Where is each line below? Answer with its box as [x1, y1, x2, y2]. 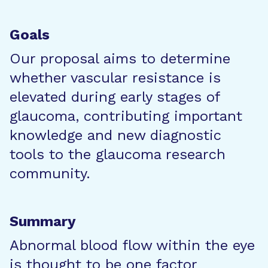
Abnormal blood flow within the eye [10, 237, 255, 254]
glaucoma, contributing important [10, 108, 242, 124]
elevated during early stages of [10, 89, 220, 105]
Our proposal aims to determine [10, 50, 230, 67]
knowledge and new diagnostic [10, 127, 221, 144]
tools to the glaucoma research [10, 146, 226, 163]
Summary [10, 213, 76, 230]
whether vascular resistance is [10, 69, 221, 86]
